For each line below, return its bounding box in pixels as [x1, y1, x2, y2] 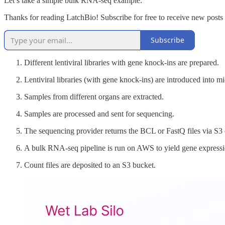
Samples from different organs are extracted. [24, 92, 164, 101]
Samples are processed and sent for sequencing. [24, 109, 174, 118]
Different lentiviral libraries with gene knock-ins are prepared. [24, 58, 219, 67]
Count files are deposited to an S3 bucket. [24, 160, 156, 169]
